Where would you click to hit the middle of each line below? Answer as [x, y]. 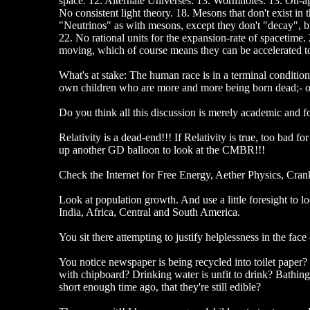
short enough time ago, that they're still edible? [159, 287]
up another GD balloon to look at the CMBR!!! [162, 150]
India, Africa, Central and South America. [149, 212]
